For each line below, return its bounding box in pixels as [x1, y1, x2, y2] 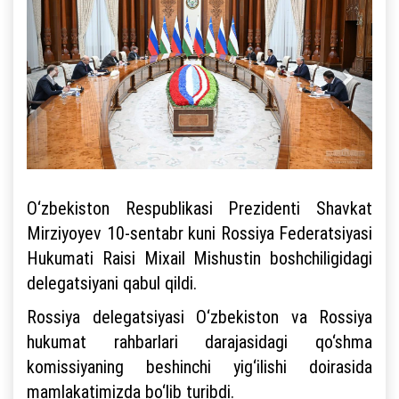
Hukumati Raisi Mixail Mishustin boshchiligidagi [27, 246, 372, 269]
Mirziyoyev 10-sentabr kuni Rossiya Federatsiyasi [27, 221, 372, 244]
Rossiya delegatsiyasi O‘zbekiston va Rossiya [27, 305, 372, 328]
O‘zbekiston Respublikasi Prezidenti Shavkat [27, 196, 372, 219]
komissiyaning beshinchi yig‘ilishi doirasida [27, 354, 372, 378]
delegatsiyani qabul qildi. [27, 271, 197, 294]
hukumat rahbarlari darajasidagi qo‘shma [27, 330, 372, 353]
